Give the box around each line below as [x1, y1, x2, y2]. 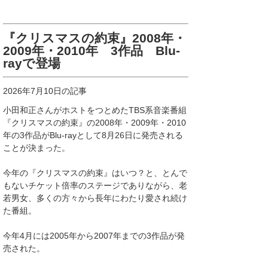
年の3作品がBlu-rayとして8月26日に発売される [3, 130, 183, 140]
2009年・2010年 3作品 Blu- [3, 44, 180, 57]
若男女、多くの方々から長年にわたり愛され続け [3, 193, 187, 203]
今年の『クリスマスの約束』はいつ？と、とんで [3, 168, 187, 178]
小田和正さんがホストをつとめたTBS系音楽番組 [3, 105, 187, 115]
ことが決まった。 [3, 143, 70, 153]
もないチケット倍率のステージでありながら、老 [3, 181, 187, 190]
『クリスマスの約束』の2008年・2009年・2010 [3, 118, 186, 127]
